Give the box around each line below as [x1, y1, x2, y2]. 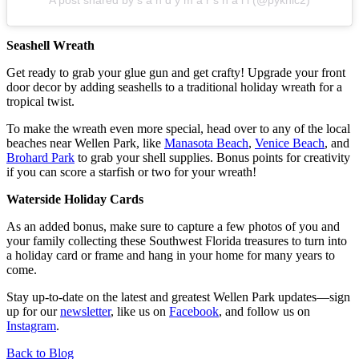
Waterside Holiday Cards [6, 192, 143, 206]
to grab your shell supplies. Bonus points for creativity [75, 150, 350, 164]
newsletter [60, 304, 111, 318]
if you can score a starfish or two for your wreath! [6, 164, 256, 179]
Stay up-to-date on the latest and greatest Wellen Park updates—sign [6, 289, 350, 304]
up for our [6, 304, 57, 318]
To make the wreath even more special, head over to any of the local [6, 121, 350, 135]
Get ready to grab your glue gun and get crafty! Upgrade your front [6, 65, 345, 79]
